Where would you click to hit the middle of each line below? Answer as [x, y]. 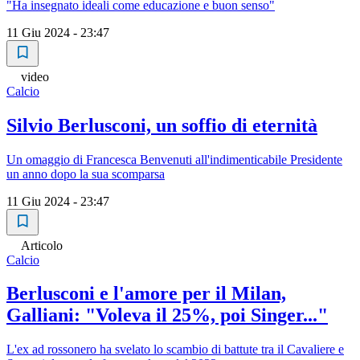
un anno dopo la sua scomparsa [86, 174]
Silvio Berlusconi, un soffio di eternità [162, 125]
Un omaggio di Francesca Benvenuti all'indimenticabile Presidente [174, 159]
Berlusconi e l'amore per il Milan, [146, 294]
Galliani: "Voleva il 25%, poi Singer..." [167, 315]
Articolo [42, 245]
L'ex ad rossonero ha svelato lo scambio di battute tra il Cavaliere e [175, 350]
